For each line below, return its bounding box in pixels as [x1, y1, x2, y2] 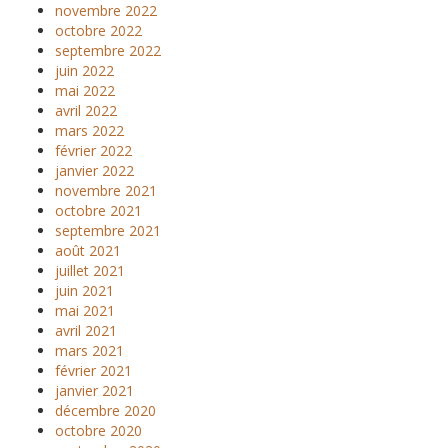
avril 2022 [55, 101, 117, 120]
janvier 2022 [55, 161, 134, 180]
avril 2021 [55, 321, 117, 340]
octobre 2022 [55, 21, 142, 40]
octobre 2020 [55, 421, 142, 440]
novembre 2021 [55, 181, 157, 200]
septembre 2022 [55, 41, 161, 60]
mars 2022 [55, 121, 124, 140]
